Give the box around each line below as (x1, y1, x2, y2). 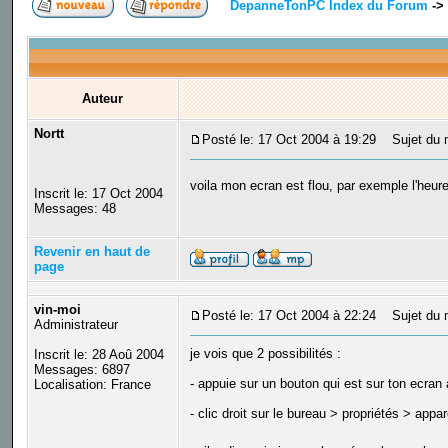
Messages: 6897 (33, 362, 130, 378)
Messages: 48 (33, 201, 116, 217)
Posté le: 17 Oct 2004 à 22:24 (201, 308, 376, 324)
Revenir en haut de (33, 244, 150, 260)
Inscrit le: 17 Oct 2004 (33, 186, 163, 202)
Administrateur (33, 317, 118, 333)
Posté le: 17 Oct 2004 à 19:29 (201, 132, 376, 148)
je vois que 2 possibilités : (189, 346, 341, 362)
